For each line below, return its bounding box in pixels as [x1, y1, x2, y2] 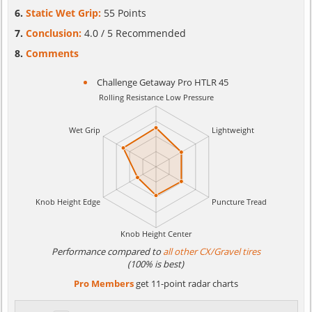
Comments [25, 47, 79, 60]
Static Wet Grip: [25, 6, 104, 19]
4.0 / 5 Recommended [84, 26, 186, 40]
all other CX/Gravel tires [162, 245, 260, 258]
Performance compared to [51, 245, 163, 258]
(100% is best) [127, 258, 185, 270]
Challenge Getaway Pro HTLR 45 [96, 76, 228, 88]
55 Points [103, 6, 146, 19]
